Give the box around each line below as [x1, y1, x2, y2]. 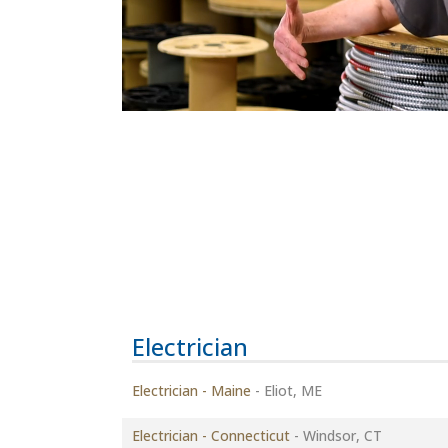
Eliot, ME [260, 381, 322, 400]
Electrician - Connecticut [132, 426, 294, 445]
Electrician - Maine [132, 381, 251, 400]
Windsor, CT [299, 426, 382, 445]
